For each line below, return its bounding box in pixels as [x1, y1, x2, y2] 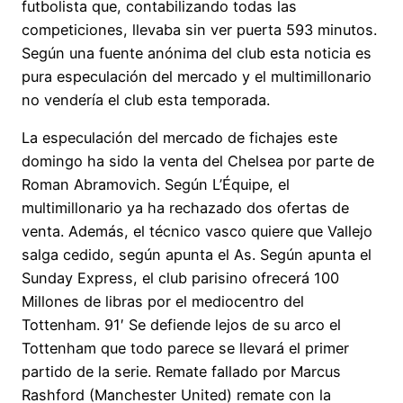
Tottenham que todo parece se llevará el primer [22, 339, 349, 358]
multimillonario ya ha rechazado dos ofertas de [22, 199, 349, 218]
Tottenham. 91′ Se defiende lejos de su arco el [22, 316, 341, 335]
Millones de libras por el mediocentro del [22, 292, 304, 311]
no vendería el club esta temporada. [22, 90, 270, 109]
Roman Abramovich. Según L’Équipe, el [22, 175, 290, 194]
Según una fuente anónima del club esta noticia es [22, 43, 372, 62]
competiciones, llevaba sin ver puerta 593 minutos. [22, 20, 377, 39]
